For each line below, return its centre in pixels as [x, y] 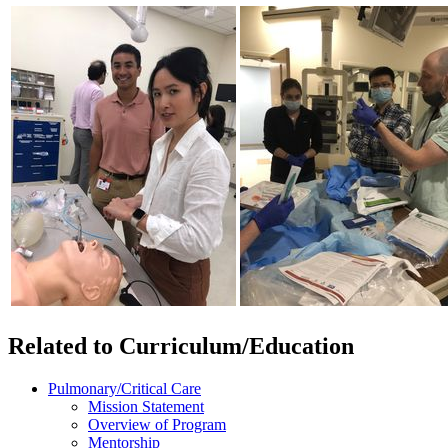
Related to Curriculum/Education [181, 346]
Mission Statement [146, 407]
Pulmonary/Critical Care [124, 389]
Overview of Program [157, 425]
